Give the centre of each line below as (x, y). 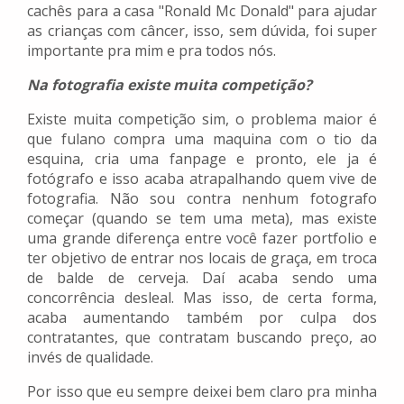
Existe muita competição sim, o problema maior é (202, 119)
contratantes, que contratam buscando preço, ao (202, 338)
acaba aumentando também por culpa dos (202, 318)
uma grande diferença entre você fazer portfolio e (202, 239)
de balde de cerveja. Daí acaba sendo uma (202, 278)
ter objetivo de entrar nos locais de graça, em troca (202, 258)
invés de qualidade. (90, 358)
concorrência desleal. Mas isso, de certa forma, (202, 298)
